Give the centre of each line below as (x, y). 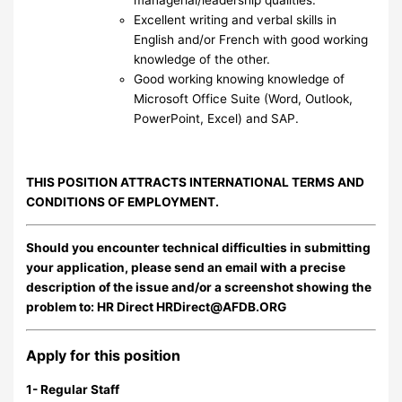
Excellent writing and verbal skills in (236, 19)
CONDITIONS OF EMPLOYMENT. (123, 202)
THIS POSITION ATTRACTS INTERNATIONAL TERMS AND (196, 183)
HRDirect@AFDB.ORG (222, 307)
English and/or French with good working (251, 39)
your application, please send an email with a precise (186, 268)
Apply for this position (104, 356)
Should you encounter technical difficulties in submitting (199, 248)
